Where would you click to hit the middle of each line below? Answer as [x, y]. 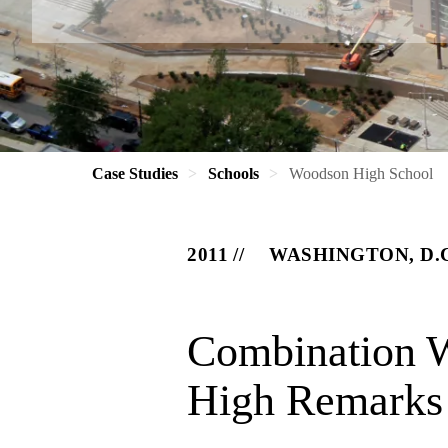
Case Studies [135, 173]
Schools [233, 173]
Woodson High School [361, 173]
